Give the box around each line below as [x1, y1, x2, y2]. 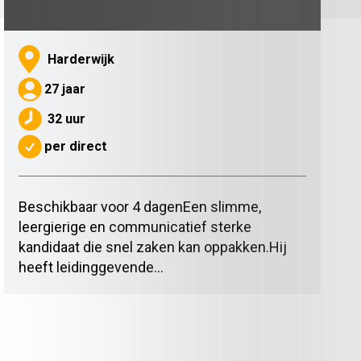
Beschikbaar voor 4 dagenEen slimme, [18, 196, 261, 214]
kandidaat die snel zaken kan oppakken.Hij [18, 236, 287, 254]
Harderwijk [47, 49, 114, 65]
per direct [44, 137, 108, 153]
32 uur [47, 109, 85, 125]
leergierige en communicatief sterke [18, 216, 251, 234]
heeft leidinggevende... [18, 256, 164, 274]
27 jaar [44, 80, 86, 96]
